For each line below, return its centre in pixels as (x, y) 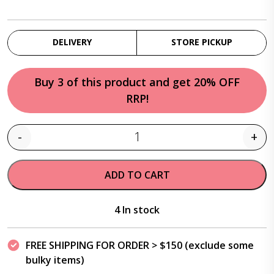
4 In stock (137, 210)
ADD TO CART (137, 175)
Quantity (156, 144)
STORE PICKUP (202, 42)
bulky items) (55, 260)
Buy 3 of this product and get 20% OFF (137, 82)
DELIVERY (72, 42)
